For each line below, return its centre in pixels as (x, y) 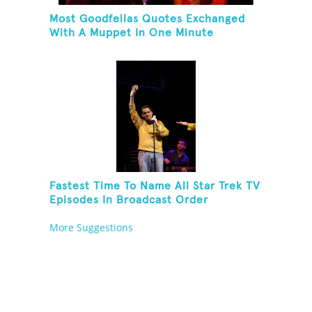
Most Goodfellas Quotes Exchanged (148, 19)
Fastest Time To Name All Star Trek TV (155, 186)
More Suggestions (92, 228)
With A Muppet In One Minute (132, 33)
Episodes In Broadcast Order (129, 200)
